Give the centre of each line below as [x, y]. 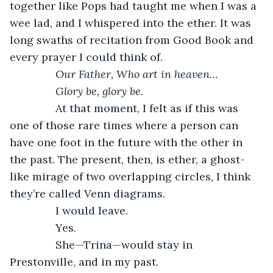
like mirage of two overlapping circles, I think [132, 176]
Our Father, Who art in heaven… [120, 74]
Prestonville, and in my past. [84, 261]
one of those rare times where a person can [126, 125]
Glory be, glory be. [83, 91]
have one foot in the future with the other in [128, 142]
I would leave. [75, 210]
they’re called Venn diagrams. [87, 193]
